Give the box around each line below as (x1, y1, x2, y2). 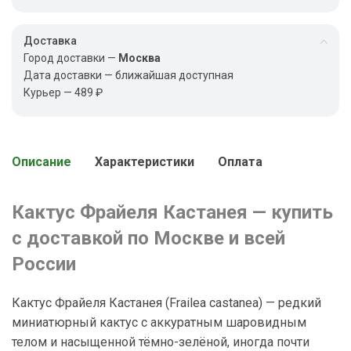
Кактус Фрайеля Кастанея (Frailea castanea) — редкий (12, 295, 321, 310)
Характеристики (95, 154, 194, 169)
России (12, 253, 76, 275)
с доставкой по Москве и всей (12, 227, 285, 249)
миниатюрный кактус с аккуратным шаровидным (12, 315, 306, 330)
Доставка (24, 34, 77, 47)
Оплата (218, 154, 262, 169)
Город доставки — (24, 52, 118, 64)
